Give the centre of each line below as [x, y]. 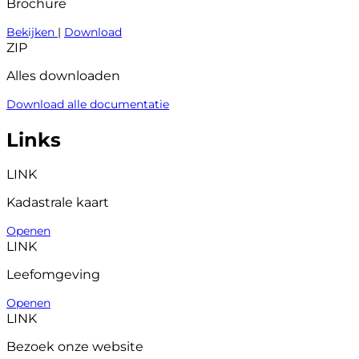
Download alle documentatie [88, 104]
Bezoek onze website [75, 347]
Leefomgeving [53, 275]
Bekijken [32, 32]
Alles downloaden [63, 75]
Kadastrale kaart [58, 203]
